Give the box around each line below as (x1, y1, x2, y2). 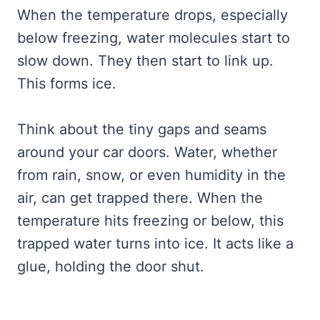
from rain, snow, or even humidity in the (17, 166, 286, 184)
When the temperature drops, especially (17, 6, 288, 24)
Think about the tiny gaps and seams (17, 121, 266, 139)
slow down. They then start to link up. (17, 52, 274, 70)
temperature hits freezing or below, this (17, 212, 284, 230)
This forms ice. (17, 75, 116, 93)
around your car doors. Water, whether (17, 144, 277, 161)
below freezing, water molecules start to (17, 29, 290, 47)
